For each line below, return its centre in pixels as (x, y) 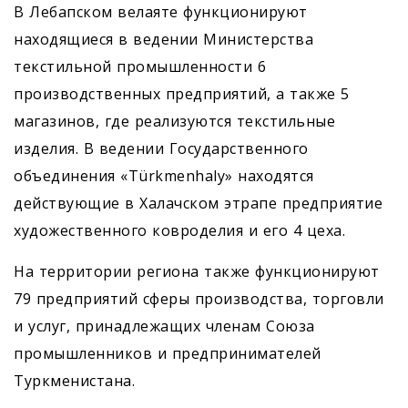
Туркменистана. (74, 381)
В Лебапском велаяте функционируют (161, 12)
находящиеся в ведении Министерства (163, 40)
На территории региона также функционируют (197, 272)
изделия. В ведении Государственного (161, 149)
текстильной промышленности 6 (140, 67)
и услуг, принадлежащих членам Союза (164, 326)
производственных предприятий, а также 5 (182, 94)
